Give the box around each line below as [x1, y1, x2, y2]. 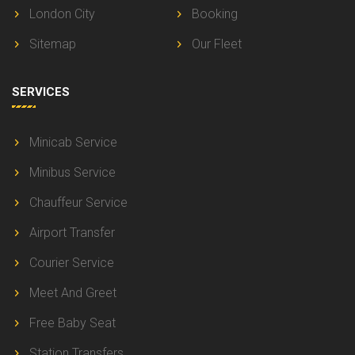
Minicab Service [29, 135, 117, 150]
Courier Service [29, 255, 114, 270]
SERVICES [12, 85, 70, 99]
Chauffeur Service [29, 195, 128, 210]
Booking [191, 6, 238, 21]
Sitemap [29, 36, 76, 52]
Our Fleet [191, 36, 242, 52]
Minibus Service [29, 165, 116, 180]
